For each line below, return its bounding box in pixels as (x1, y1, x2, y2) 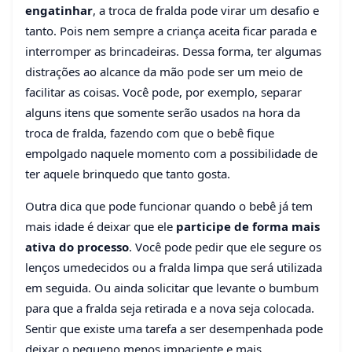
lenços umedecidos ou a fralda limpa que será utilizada (25, 259, 322, 276)
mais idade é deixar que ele (25, 218, 173, 235)
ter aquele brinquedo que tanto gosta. (25, 166, 230, 182)
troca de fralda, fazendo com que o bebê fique (25, 125, 274, 141)
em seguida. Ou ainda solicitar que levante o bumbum (25, 280, 319, 296)
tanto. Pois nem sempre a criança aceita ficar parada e (25, 23, 317, 39)
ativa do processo (25, 239, 129, 255)
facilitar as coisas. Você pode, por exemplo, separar (25, 84, 302, 101)
